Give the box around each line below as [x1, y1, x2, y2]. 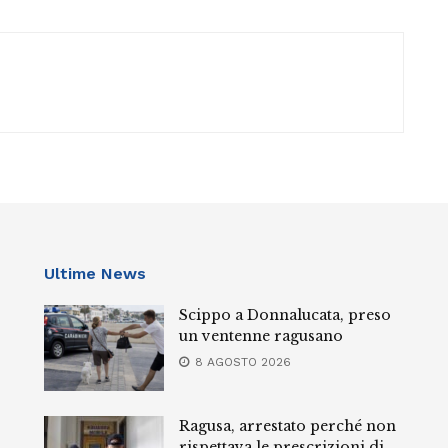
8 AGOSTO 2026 [191, 355, 291, 370]
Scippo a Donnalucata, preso [179, 306, 391, 325]
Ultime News [44, 264, 146, 284]
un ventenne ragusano [179, 327, 343, 346]
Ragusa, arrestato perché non [179, 417, 396, 436]
